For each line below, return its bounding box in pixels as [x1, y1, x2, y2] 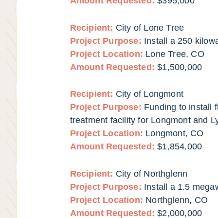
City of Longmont [115, 89, 183, 99]
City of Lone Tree [115, 22, 184, 33]
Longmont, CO [145, 128, 204, 139]
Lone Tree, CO [145, 49, 204, 59]
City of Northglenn [115, 169, 188, 179]
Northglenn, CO [145, 195, 208, 205]
